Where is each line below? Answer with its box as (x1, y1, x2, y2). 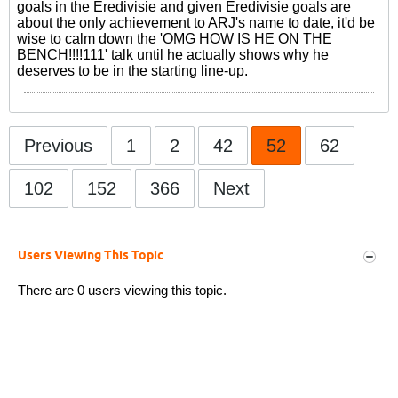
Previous (24, 136, 92, 155)
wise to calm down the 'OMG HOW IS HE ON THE (17, 31, 332, 46)
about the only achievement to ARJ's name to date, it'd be (17, 15, 375, 30)
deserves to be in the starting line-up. (17, 63, 248, 78)
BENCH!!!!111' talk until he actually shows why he (17, 47, 329, 62)
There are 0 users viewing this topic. (18, 283, 227, 298)
